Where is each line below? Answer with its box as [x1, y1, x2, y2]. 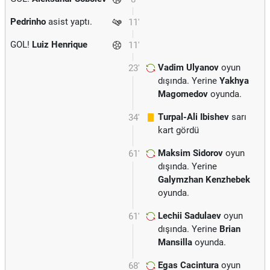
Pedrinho [10, 16, 46, 27]
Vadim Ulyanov [158, 62, 219, 73]
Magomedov [158, 89, 208, 99]
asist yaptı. [46, 16, 92, 27]
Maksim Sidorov [158, 148, 223, 159]
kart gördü [158, 125, 199, 136]
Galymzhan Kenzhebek [158, 174, 250, 185]
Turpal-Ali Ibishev [158, 111, 229, 122]
